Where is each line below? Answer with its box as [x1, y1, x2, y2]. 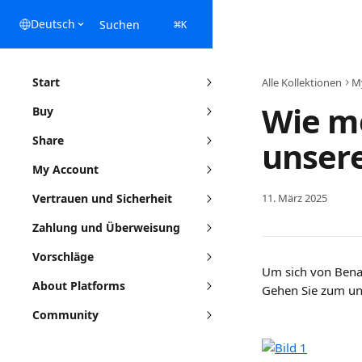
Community [32, 307, 99, 322]
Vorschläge [32, 249, 94, 264]
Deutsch [31, 16, 75, 32]
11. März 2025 [262, 191, 327, 205]
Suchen [99, 16, 140, 32]
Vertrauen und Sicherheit [32, 191, 172, 206]
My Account [32, 162, 99, 177]
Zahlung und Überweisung [32, 220, 180, 235]
